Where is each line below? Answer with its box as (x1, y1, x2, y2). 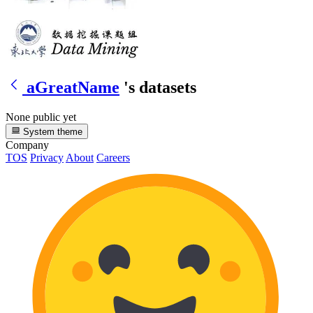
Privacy (30, 151, 64, 163)
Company (6, 138, 49, 151)
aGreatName (27, 78, 119, 96)
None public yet (6, 110, 76, 123)
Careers (96, 151, 130, 163)
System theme (20, 126, 83, 137)
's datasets (124, 78, 196, 96)
